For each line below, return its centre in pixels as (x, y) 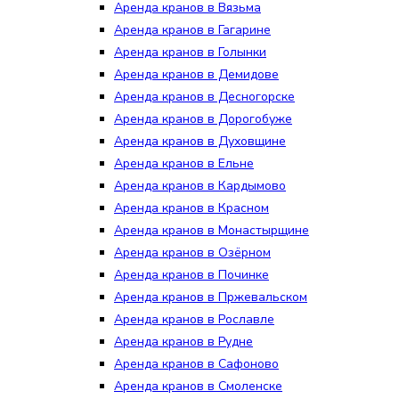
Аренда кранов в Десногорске (204, 97)
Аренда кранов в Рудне (183, 342)
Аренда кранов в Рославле (194, 319)
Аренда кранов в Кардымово (200, 186)
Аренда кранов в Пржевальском (211, 297)
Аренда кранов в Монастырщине (212, 230)
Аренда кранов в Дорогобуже (203, 119)
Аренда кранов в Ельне (184, 163)
